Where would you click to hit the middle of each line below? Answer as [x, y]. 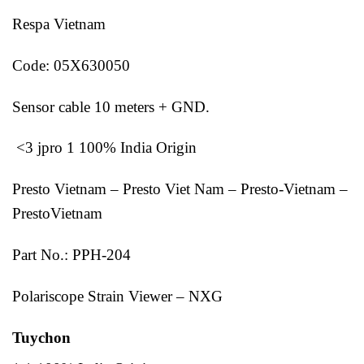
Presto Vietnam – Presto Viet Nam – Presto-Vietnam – [180, 189]
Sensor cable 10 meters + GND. [111, 106]
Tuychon [41, 337]
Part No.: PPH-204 [74, 255]
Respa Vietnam [59, 24]
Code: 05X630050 [73, 65]
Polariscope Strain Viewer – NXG [117, 296]
